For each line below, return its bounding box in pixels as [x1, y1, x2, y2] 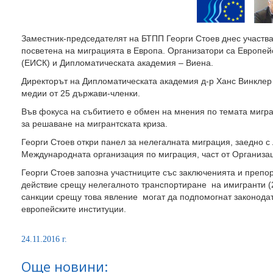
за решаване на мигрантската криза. [21, 119, 168, 129]
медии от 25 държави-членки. [21, 88, 140, 99]
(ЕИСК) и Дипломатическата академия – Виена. [21, 58, 213, 68]
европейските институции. [21, 204, 126, 214]
